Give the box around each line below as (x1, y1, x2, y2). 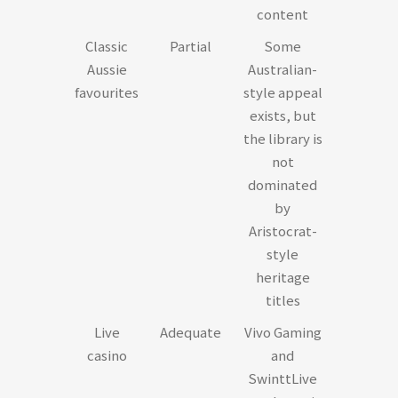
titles (265, 291, 300, 309)
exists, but (249, 106, 316, 124)
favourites (75, 83, 139, 101)
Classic (85, 36, 128, 55)
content (257, 4, 308, 23)
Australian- (248, 60, 317, 78)
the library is (243, 129, 322, 147)
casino (86, 346, 127, 364)
